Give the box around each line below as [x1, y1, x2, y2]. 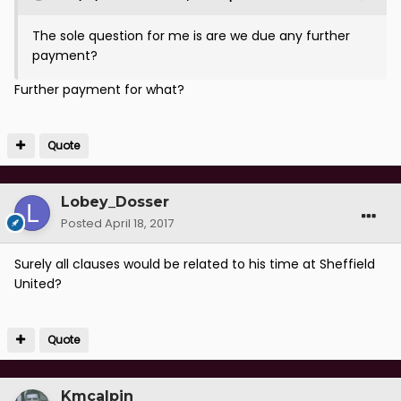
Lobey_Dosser [61, 193, 169, 211]
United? [14, 275, 62, 294]
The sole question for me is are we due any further [32, 27, 350, 46]
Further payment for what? [14, 81, 184, 99]
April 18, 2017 [105, 215, 174, 233]
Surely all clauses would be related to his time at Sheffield [14, 255, 375, 274]
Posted [61, 215, 105, 233]
